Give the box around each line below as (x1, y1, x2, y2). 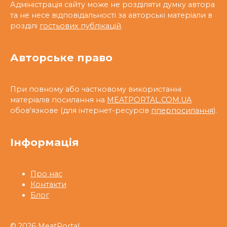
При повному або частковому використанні (10, 84, 181, 94)
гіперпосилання (151, 105, 213, 115)
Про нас (30, 169, 62, 178)
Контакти (30, 179, 66, 189)
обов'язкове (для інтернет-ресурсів (10, 105, 151, 115)
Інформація (10, 135, 79, 148)
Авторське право (10, 51, 112, 64)
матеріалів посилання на (10, 95, 107, 104)
